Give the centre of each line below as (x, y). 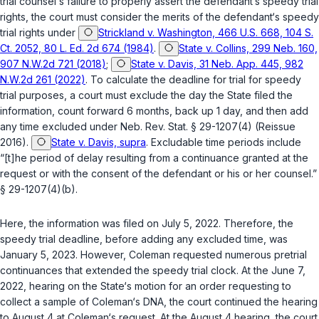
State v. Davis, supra (99, 142)
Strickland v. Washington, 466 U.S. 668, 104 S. (206, 33)
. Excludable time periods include (224, 142)
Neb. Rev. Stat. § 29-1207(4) (186, 127)
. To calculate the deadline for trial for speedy (193, 80)
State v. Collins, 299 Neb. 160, (248, 48)
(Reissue (274, 127)
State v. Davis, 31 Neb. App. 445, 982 (217, 64)
